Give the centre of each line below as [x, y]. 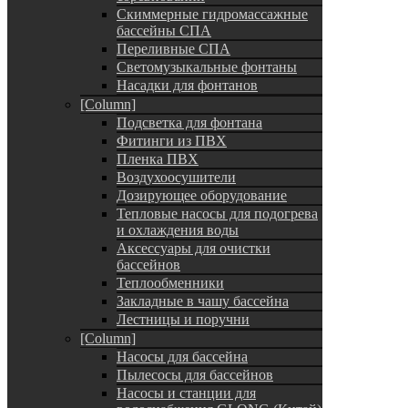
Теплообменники [170, 283]
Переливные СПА [173, 49]
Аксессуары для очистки [194, 249]
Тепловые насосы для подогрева [217, 214]
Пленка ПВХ [158, 159]
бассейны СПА [164, 31]
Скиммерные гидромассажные [212, 15]
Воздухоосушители [176, 178]
